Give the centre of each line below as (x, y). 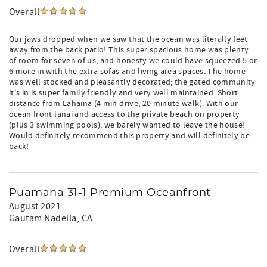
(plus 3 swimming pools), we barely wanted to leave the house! (127, 125)
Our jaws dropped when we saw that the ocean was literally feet (128, 39)
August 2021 (35, 206)
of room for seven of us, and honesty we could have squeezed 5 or (133, 61)
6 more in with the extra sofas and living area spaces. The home (128, 72)
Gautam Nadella (43, 218)
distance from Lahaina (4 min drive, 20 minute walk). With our (124, 104)
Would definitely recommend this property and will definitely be (130, 136)
